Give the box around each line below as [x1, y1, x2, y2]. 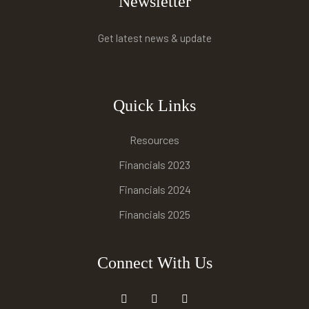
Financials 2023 [119, 158, 190, 172]
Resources [130, 133, 179, 147]
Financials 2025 [119, 208, 190, 221]
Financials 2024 [118, 183, 191, 197]
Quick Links [113, 97, 196, 115]
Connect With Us [97, 254, 212, 272]
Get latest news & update [97, 32, 212, 45]
